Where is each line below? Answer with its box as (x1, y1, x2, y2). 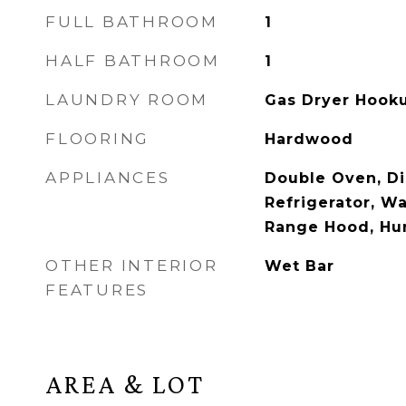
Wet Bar (264, 257, 334, 275)
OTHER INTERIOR (45, 256, 218, 275)
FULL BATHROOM (45, 13, 218, 31)
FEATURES (45, 281, 149, 299)
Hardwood (264, 130, 353, 148)
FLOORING (45, 130, 150, 148)
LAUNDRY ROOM (45, 91, 208, 109)
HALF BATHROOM (45, 52, 220, 70)
